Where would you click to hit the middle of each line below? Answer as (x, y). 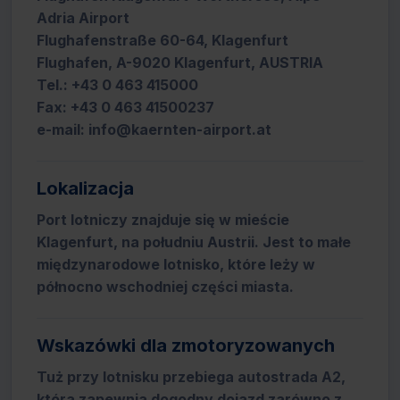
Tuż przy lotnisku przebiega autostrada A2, (191, 377)
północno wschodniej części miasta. (165, 287)
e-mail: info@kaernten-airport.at (154, 129)
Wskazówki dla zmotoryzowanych (186, 346)
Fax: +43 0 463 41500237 (125, 107)
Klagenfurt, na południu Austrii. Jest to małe (194, 242)
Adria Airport (83, 18)
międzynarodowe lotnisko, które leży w (176, 264)
